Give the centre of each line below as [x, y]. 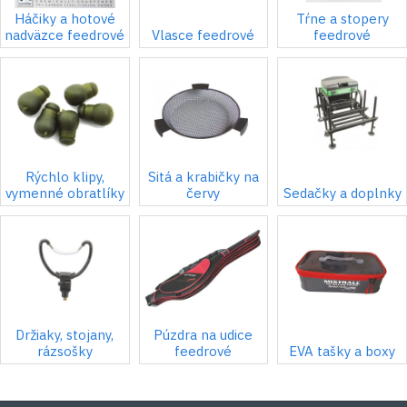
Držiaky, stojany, [65, 334]
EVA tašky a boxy [342, 351]
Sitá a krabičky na [203, 177]
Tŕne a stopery [342, 19]
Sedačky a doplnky [342, 194]
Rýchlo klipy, [65, 177]
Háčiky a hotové [65, 19]
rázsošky [65, 351]
